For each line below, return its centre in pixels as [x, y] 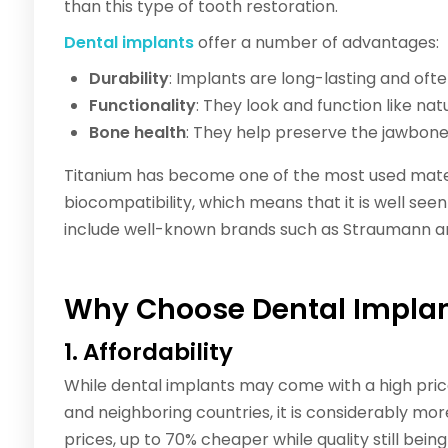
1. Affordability [148, 352]
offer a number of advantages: [316, 43]
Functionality [142, 106]
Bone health [137, 133]
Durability [129, 79]
